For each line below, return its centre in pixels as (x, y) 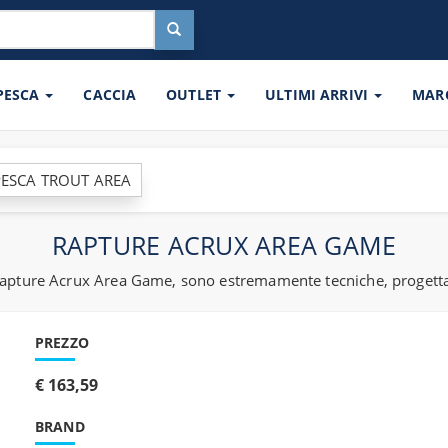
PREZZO (62, 342)
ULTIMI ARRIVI (319, 94)
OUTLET (196, 94)
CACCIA (110, 94)
